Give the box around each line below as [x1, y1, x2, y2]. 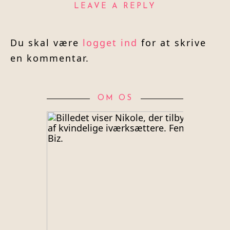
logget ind [83, 36, 138, 49]
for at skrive [138, 36, 206, 49]
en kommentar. [10, 52, 89, 65]
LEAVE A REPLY [74, 3, 156, 11]
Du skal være [10, 36, 83, 49]
